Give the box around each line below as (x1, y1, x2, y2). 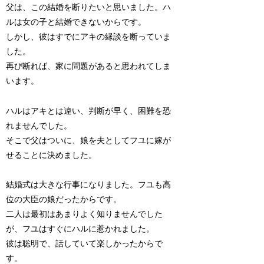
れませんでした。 (6, 121, 72, 130)
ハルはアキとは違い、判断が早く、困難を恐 (6, 106, 171, 115)
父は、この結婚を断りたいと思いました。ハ (6, 3, 171, 12)
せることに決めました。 (6, 150, 97, 160)
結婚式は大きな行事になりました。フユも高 (6, 180, 171, 189)
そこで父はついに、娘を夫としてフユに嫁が (6, 136, 171, 145)
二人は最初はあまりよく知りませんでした (6, 209, 163, 219)
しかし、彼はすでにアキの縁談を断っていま (6, 32, 171, 42)
